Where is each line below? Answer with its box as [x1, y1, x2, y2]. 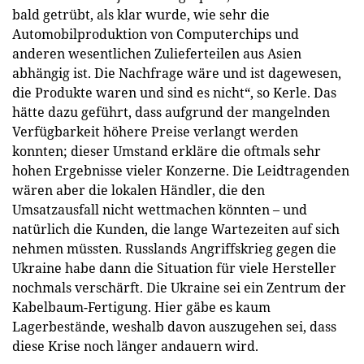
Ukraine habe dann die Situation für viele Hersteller [12, 259, 336, 277]
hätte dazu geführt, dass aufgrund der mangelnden [12, 103, 330, 121]
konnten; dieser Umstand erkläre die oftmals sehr [12, 142, 321, 160]
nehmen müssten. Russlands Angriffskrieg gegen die [12, 240, 336, 258]
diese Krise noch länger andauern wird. [12, 337, 258, 355]
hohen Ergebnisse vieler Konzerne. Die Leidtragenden [12, 162, 349, 180]
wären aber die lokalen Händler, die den [12, 181, 265, 199]
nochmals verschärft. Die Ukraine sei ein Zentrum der [12, 279, 346, 297]
